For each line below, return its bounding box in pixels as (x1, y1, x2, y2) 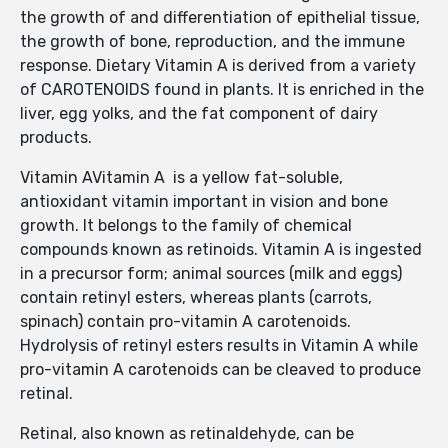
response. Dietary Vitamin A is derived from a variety (20, 56, 416, 76)
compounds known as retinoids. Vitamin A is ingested (20, 240, 422, 260)
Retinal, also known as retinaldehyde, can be (20, 424, 354, 444)
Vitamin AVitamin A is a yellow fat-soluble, (20, 168, 343, 188)
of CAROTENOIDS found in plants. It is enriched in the (20, 80, 424, 100)
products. (20, 128, 92, 148)
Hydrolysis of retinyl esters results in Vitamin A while (20, 336, 418, 356)
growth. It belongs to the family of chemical (20, 216, 352, 236)
